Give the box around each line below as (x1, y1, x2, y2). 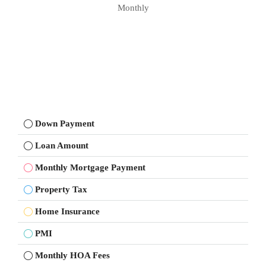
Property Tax (35, 185, 87, 194)
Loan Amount (35, 141, 88, 150)
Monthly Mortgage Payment (35, 163, 145, 172)
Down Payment (35, 119, 94, 128)
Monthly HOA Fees (35, 251, 110, 260)
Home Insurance (35, 207, 100, 216)
